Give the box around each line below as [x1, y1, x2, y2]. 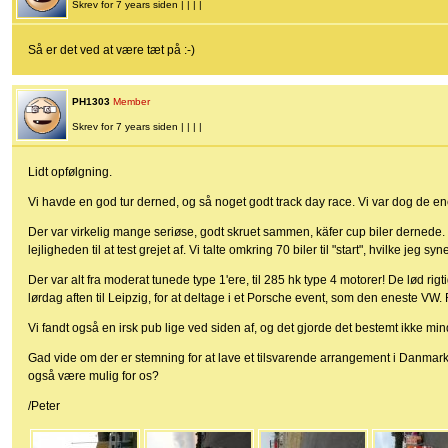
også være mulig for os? [28, 369, 159, 384]
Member [113, 96, 150, 108]
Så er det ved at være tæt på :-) [28, 43, 195, 58]
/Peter [28, 399, 60, 414]
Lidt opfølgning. [28, 165, 112, 180]
